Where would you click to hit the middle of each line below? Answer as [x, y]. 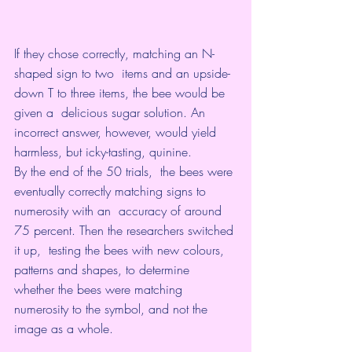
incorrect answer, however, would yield [119, 132]
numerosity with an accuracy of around [120, 211]
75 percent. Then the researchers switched [126, 231]
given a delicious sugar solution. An [112, 113]
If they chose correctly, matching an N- [114, 54]
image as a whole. [64, 329]
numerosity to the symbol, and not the [115, 309]
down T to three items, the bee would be [121, 93]
